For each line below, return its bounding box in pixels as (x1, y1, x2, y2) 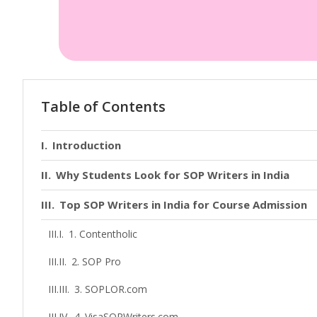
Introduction (52, 138, 121, 152)
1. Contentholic (68, 227, 137, 241)
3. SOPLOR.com (74, 282, 147, 296)
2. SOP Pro (71, 255, 121, 268)
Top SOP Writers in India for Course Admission (59, 197, 307, 212)
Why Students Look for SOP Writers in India (56, 168, 289, 182)
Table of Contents (41, 97, 166, 116)
